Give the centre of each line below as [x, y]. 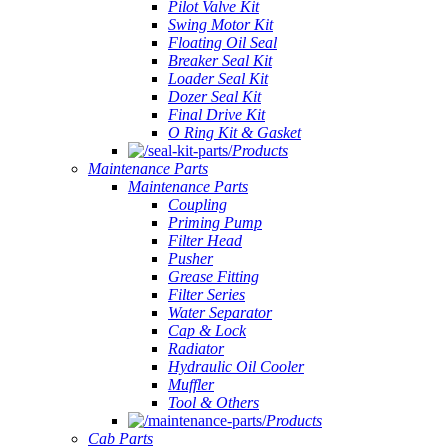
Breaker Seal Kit [220, 60]
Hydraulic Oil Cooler [236, 366]
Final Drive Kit [216, 114]
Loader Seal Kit [218, 78]
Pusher [190, 258]
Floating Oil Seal [222, 42]
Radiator [196, 348]
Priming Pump [215, 222]
